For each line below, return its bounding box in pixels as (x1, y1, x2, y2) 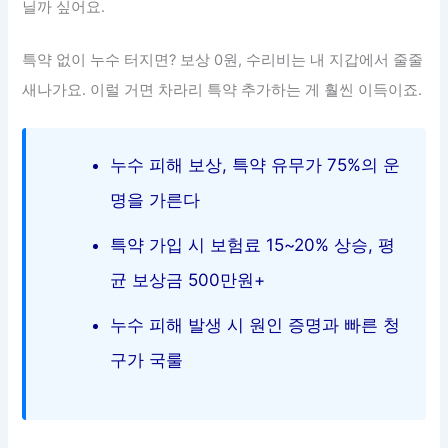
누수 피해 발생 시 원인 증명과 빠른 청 (110, 315, 401, 336)
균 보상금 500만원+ (110, 270, 266, 291)
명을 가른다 (110, 190, 201, 211)
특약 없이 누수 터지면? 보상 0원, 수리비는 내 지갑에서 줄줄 (22, 50, 424, 69)
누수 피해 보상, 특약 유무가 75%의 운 (110, 155, 401, 176)
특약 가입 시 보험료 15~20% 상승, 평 (110, 235, 396, 256)
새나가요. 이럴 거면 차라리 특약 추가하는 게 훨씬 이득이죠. (22, 80, 423, 99)
